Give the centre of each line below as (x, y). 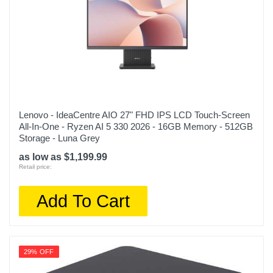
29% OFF (39, 252)
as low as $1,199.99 (63, 157)
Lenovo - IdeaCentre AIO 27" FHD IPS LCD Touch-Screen (134, 115)
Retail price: (35, 167)
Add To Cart (83, 201)
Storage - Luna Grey (59, 138)
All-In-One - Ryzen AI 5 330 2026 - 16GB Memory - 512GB (136, 126)
